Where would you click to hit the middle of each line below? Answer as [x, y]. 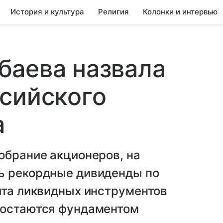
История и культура [47, 12]
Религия [113, 12]
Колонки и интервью [180, 12]
